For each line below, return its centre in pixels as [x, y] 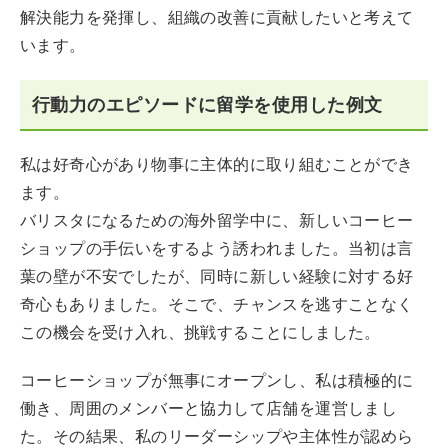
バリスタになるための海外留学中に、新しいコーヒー [217, 220]
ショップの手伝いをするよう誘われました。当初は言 [217, 248]
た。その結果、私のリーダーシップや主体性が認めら [217, 436]
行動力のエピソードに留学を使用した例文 [207, 104]
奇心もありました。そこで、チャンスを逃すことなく [217, 304]
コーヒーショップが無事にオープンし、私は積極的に [217, 380]
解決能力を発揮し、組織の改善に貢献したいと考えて [217, 17]
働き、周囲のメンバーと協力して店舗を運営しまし [209, 408]
